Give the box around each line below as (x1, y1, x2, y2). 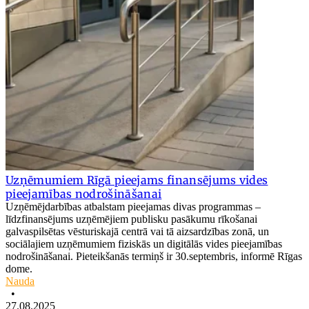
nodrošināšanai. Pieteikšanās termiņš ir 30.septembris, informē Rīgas (6, 250, 302, 262)
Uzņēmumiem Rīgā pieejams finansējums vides (6, 172, 268, 187)
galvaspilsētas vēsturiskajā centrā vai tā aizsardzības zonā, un (6, 225, 269, 237)
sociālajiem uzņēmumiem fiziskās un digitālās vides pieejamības (6, 237, 282, 250)
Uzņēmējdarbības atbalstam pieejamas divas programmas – (6, 200, 261, 212)
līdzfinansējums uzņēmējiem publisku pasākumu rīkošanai (6, 212, 257, 225)
